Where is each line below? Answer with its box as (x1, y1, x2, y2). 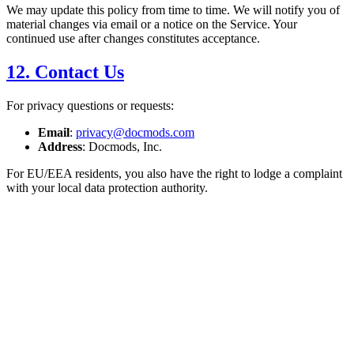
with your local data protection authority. (6, 181, 208, 195)
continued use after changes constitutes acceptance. (6, 32, 260, 46)
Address (38, 140, 82, 154)
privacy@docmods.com (76, 126, 194, 140)
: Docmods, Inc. (82, 140, 162, 154)
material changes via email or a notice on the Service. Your (6, 17, 297, 32)
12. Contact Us (6, 62, 124, 83)
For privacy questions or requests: (6, 99, 174, 113)
